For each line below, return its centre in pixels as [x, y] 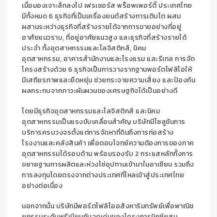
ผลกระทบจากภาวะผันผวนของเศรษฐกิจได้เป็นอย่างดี [100, 91]
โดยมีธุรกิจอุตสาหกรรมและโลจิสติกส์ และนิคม [91, 111]
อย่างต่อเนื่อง [42, 186]
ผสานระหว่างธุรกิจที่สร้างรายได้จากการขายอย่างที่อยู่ [101, 27]
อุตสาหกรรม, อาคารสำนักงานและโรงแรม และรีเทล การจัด [108, 59]
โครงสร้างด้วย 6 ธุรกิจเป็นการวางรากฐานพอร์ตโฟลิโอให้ [107, 70]
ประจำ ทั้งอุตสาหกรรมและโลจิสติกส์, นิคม [84, 48]
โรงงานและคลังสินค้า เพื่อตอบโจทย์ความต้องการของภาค [108, 143]
